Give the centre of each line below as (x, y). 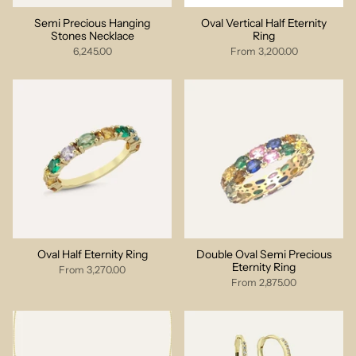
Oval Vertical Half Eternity (264, 23)
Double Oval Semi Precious (264, 254)
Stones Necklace (92, 36)
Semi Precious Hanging (92, 23)
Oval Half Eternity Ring (92, 254)
